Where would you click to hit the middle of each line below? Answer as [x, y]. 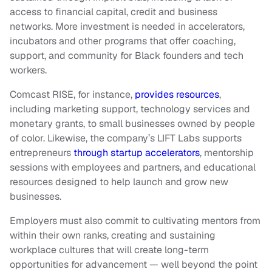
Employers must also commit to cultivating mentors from [135, 221]
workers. [28, 70]
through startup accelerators [137, 153]
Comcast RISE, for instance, [72, 94]
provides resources [177, 94]
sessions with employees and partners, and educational [133, 167]
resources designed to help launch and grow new [119, 182]
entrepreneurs [42, 153]
